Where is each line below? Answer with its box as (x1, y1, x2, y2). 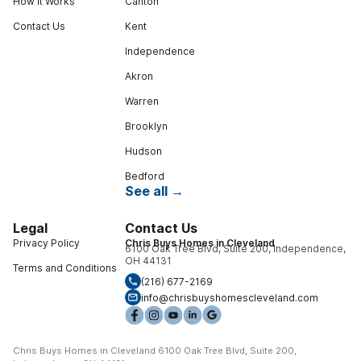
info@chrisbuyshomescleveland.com (140, 291, 318, 304)
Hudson (124, 145, 162, 158)
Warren (124, 95, 159, 108)
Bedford (124, 170, 164, 183)
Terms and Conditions (13, 262, 117, 275)
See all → (124, 183, 184, 200)
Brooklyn (124, 120, 168, 133)
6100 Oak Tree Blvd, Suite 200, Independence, (124, 243, 346, 255)
